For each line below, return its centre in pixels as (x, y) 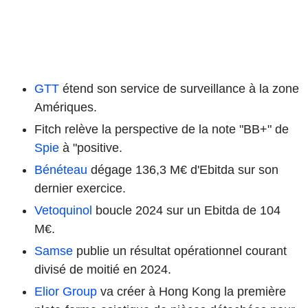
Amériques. (66, 107)
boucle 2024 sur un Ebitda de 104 (186, 210)
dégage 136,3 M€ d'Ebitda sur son (183, 169)
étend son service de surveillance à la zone (179, 88)
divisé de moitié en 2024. (103, 269)
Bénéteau (61, 169)
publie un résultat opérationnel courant (180, 251)
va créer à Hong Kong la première (191, 291)
